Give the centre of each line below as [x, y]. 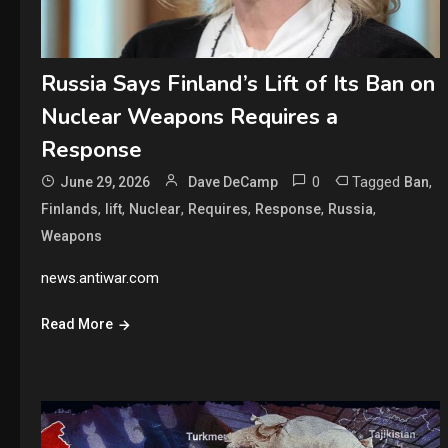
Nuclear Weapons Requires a [189, 117]
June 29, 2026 [104, 182]
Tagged [377, 182]
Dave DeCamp [232, 182]
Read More [76, 324]
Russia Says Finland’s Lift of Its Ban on [237, 84]
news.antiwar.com [99, 278]
